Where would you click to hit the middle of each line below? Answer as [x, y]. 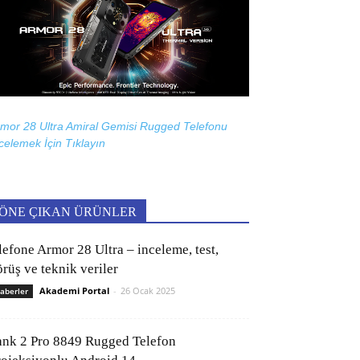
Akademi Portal [74, 291]
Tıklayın [85, 143]
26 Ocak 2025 [148, 291]
